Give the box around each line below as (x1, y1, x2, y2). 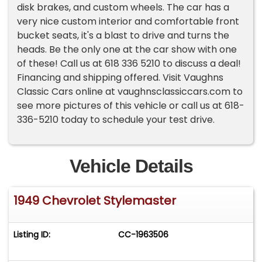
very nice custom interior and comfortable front (17, 15, 240, 29)
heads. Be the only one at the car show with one (17, 43, 237, 57)
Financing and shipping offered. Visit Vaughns (17, 71, 224, 85)
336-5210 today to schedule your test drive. (17, 113, 215, 127)
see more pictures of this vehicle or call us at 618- (17, 99, 245, 113)
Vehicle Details (69, 155, 193, 177)
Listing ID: (13, 228, 50, 240)
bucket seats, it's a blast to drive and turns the (17, 29, 230, 43)
